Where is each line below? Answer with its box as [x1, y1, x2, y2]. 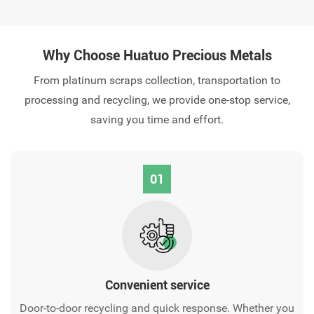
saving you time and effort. [90, 113, 224, 127]
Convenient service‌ [104, 278, 210, 293]
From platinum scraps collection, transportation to [34, 74, 280, 88]
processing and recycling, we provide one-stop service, [24, 93, 290, 107]
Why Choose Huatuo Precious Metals [42, 47, 272, 64]
